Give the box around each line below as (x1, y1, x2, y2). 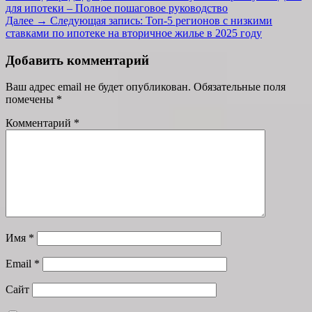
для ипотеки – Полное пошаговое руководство (6, 1, 228, 14)
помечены (6, 93, 56, 106)
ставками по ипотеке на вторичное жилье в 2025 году (6, 26, 262, 39)
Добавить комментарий (6, 52, 149, 68)
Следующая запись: (50, 14, 143, 26)
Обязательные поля (194, 81, 286, 93)
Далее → (6, 14, 47, 26)
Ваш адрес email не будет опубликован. (6, 81, 191, 93)
